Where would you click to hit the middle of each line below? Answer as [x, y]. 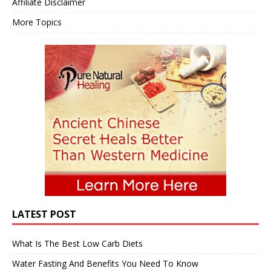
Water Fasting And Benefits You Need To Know [105, 263]
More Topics [37, 22]
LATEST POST [44, 214]
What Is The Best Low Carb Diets [77, 243]
